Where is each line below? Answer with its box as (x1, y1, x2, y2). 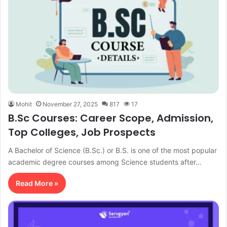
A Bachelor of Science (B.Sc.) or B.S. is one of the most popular (8, 145, 217, 155)
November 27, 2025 (43, 100, 98, 108)
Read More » (16, 178, 58, 187)
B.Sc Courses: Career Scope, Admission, (8, 110, 213, 125)
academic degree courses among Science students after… (8, 157, 202, 166)
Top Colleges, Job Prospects (8, 125, 156, 139)
